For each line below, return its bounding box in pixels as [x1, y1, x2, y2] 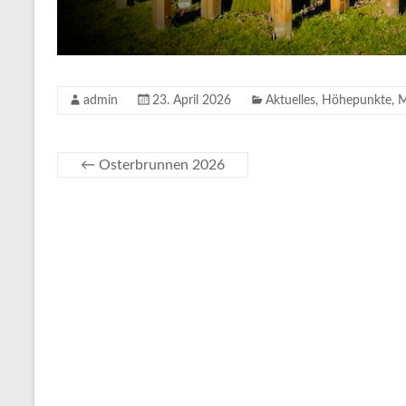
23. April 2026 [152, 93, 231, 107]
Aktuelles [266, 93, 315, 107]
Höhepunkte [322, 93, 391, 107]
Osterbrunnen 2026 [95, 157, 225, 172]
